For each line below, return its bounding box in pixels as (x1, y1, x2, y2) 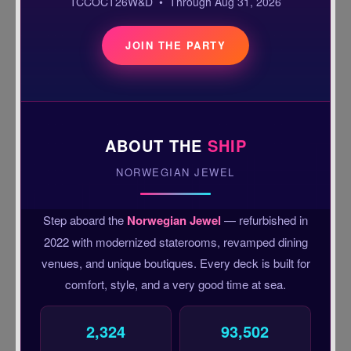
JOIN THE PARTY (125, 37, 226, 52)
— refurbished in (221, 211, 308, 228)
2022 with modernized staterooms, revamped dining (43, 233, 308, 250)
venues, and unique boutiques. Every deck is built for (41, 254, 310, 271)
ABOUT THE (104, 133, 208, 157)
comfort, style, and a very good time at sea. (65, 275, 286, 292)
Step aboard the (43, 211, 127, 228)
